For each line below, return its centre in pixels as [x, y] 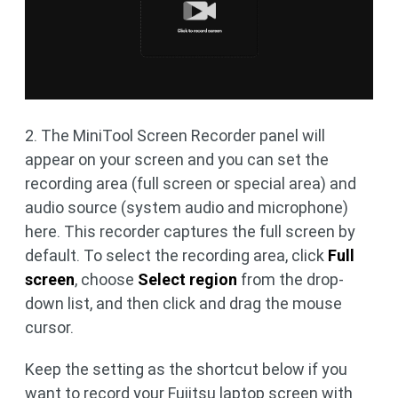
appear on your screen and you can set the [177, 159]
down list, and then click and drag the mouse [183, 303]
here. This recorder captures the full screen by [190, 231]
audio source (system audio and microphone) [187, 207]
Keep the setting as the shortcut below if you [186, 369]
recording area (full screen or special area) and [191, 183]
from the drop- [291, 279]
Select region [187, 279]
